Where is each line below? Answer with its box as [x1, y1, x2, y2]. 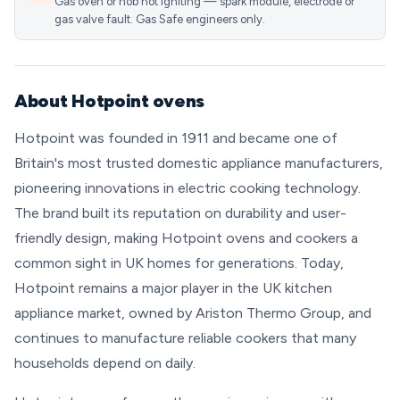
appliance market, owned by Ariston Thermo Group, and [14, 304, 371, 321]
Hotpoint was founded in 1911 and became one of [14, 129, 337, 146]
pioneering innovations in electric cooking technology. [14, 179, 361, 196]
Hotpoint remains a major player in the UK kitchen [14, 279, 332, 296]
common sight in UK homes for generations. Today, [14, 254, 344, 271]
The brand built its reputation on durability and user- [14, 204, 346, 221]
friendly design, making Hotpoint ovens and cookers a [14, 229, 358, 246]
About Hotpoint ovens [14, 90, 204, 112]
